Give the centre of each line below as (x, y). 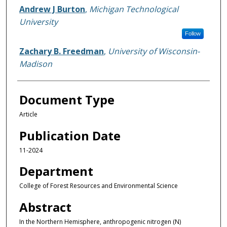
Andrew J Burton (52, 9)
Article (28, 115)
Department (56, 171)
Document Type (67, 100)
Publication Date (70, 135)
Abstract (45, 207)
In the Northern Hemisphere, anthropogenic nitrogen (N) (100, 221)
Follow (193, 34)
